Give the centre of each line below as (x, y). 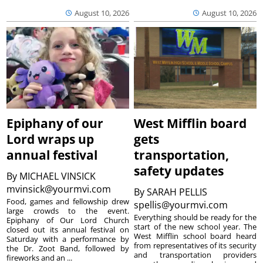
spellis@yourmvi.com (182, 205)
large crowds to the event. (68, 211)
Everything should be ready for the (195, 218)
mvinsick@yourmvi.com (60, 189)
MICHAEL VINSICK (58, 176)
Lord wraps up (50, 139)
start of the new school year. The (195, 227)
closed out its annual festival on (68, 230)
